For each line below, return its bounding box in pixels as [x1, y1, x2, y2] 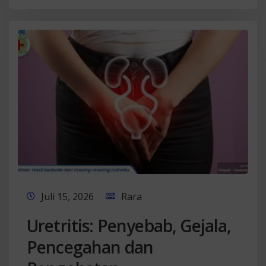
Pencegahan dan [27, 235, 154, 258]
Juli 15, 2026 [41, 189, 94, 203]
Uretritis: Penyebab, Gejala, [27, 214, 232, 237]
